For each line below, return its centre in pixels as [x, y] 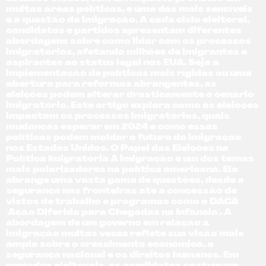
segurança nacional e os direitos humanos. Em [122, 256]
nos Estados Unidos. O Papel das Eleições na [117, 149]
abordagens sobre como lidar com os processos [129, 42]
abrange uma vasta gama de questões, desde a [125, 181]
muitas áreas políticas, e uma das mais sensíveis [129, 10]
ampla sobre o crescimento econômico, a [110, 245]
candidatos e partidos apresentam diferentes [124, 31]
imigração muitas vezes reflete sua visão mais [125, 235]
